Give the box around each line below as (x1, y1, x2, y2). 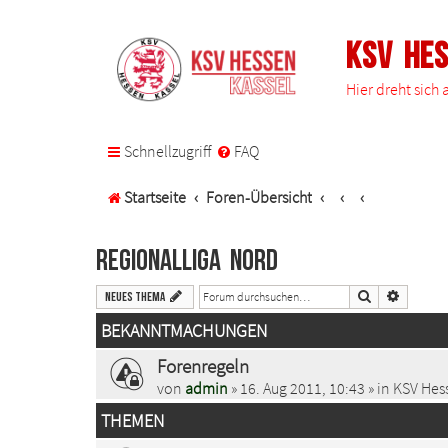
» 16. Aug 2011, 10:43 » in (228, 377, 393, 398)
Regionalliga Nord (96, 243, 278, 279)
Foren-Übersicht (206, 187, 313, 208)
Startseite (124, 187, 186, 208)
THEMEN (101, 409, 164, 432)
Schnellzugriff (124, 141, 211, 162)
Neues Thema (105, 288, 165, 305)
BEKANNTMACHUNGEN (101, 319, 267, 342)
